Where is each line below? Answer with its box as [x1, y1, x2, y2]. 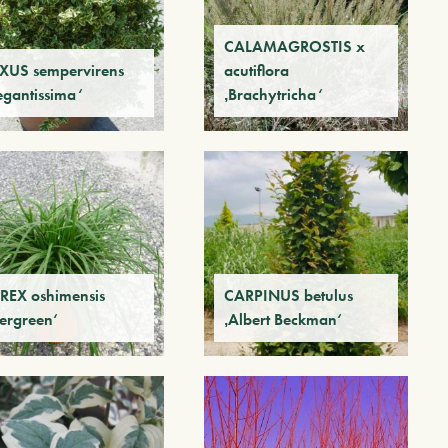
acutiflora [223, 60, 289, 82]
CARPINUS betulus [223, 284, 353, 306]
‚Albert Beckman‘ [223, 308, 342, 330]
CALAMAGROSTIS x [223, 36, 365, 58]
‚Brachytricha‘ [223, 84, 323, 106]
